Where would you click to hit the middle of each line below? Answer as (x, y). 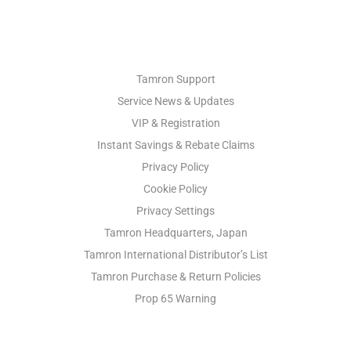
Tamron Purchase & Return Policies (175, 276)
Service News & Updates (175, 101)
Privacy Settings (175, 210)
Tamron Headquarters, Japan (175, 232)
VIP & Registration (175, 123)
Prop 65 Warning (175, 298)
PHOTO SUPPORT (175, 34)
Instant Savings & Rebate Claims (175, 145)
